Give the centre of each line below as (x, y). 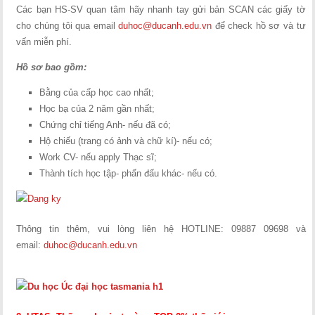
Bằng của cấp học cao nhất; (97, 92)
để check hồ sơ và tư (259, 26)
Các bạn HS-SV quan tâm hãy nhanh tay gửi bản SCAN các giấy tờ (161, 9)
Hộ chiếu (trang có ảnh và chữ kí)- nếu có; (126, 141)
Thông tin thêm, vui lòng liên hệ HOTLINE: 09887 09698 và (161, 229)
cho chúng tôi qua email (67, 26)
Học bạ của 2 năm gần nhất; (97, 109)
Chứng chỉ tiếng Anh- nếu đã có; (105, 125)
